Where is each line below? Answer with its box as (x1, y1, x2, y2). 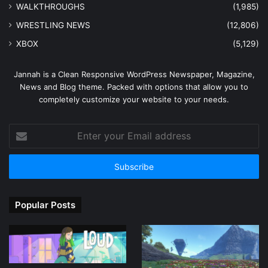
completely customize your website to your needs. (39, 94, 229, 104)
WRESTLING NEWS (16, 20, 90, 30)
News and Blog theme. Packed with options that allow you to (20, 81, 248, 92)
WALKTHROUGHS (16, 1, 85, 11)
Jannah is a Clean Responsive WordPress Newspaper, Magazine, (13, 69, 255, 79)
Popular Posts (15, 199, 75, 211)
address (8, 162, 38, 172)
